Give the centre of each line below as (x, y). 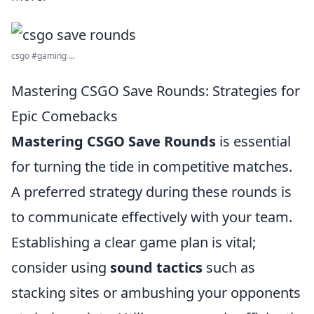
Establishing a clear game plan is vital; (134, 242)
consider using (61, 267)
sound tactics (156, 267)
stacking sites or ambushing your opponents (156, 293)
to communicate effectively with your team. (152, 217)
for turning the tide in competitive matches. (152, 166)
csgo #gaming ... (43, 56)
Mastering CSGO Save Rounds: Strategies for (156, 91)
